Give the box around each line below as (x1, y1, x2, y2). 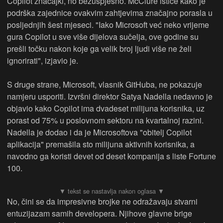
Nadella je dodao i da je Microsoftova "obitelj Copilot (7, 126, 192, 138)
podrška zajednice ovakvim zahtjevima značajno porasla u (7, 7, 213, 19)
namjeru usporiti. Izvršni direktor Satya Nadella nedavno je (7, 91, 213, 103)
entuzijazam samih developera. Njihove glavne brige (7, 208, 192, 220)
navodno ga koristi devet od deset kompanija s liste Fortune (7, 150, 216, 162)
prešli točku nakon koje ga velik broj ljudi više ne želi (7, 43, 192, 55)
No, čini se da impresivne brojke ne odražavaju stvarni (7, 196, 198, 208)
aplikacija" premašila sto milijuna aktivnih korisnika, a (7, 138, 195, 150)
